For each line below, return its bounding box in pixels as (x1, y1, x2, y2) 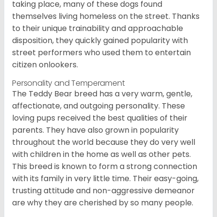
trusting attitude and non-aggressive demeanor (12, 185, 195, 197)
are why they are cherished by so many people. (12, 197, 193, 209)
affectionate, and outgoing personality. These (12, 100, 185, 112)
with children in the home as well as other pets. (12, 149, 191, 160)
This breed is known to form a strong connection (12, 161, 197, 172)
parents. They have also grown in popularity (12, 124, 179, 136)
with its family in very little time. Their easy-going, (12, 173, 199, 185)
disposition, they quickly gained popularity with (12, 35, 188, 46)
